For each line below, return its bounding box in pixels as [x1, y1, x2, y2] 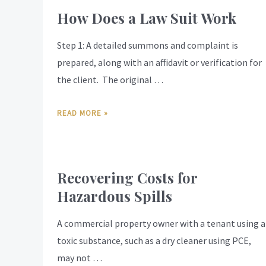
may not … [57, 251, 102, 264]
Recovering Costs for [57, 167, 197, 187]
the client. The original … [57, 74, 163, 86]
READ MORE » [57, 107, 108, 118]
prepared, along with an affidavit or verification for [57, 56, 262, 69]
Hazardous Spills [57, 186, 172, 205]
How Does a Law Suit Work [57, 8, 236, 28]
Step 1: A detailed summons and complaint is [57, 39, 238, 52]
